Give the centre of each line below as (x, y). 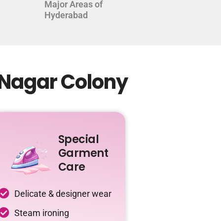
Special (78, 139)
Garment (83, 153)
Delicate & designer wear (63, 193)
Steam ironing (42, 213)
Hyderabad (66, 15)
